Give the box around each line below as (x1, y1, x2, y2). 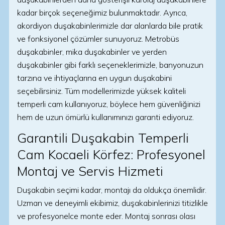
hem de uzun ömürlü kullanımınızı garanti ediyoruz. (17, 112, 194, 122)
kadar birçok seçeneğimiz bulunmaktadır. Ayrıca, (17, 8, 187, 18)
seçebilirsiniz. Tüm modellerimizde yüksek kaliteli (17, 86, 186, 96)
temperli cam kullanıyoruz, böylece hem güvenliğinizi (17, 99, 200, 109)
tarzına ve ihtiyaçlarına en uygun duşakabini (17, 73, 172, 83)
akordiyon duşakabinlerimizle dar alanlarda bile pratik (17, 21, 203, 31)
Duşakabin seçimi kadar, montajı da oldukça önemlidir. (17, 185, 206, 195)
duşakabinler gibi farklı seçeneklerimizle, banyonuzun (17, 60, 203, 70)
